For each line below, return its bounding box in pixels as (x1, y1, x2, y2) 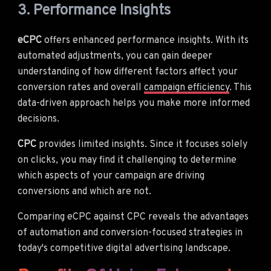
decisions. (18, 113, 59, 125)
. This (229, 81, 252, 94)
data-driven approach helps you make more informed (18, 97, 250, 109)
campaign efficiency (144, 81, 229, 94)
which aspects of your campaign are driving (18, 169, 204, 182)
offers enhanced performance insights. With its (42, 34, 249, 47)
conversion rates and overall (18, 81, 144, 94)
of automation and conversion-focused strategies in (18, 226, 243, 239)
